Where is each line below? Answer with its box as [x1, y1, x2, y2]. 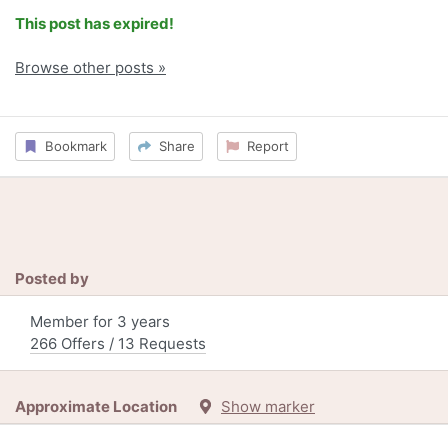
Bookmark [36, 138, 107, 154]
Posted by [15, 268, 89, 288]
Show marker [221, 396, 315, 416]
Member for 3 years [30, 311, 170, 331]
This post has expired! [15, 14, 174, 34]
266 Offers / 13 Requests [30, 333, 206, 353]
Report [238, 138, 289, 154]
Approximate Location [15, 396, 198, 416]
